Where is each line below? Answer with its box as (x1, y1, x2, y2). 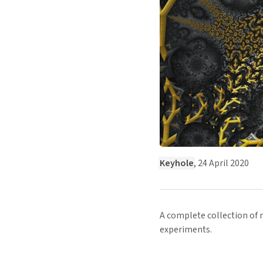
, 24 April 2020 (194, 157, 249, 170)
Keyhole (160, 157, 194, 170)
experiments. (160, 223, 212, 237)
